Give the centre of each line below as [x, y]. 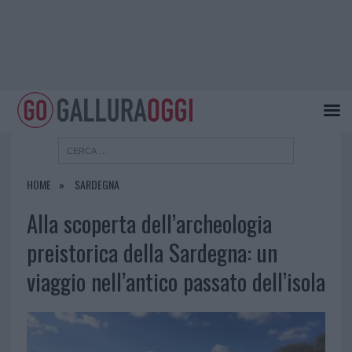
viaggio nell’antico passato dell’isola [176, 282]
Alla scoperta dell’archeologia [149, 224]
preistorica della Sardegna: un [152, 253]
